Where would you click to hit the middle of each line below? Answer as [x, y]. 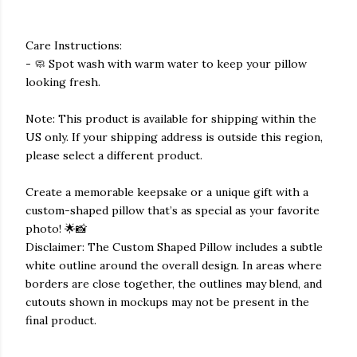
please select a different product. [114, 155]
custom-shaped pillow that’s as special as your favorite [173, 210]
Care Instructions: [74, 45]
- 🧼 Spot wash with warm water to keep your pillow [166, 64]
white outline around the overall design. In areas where [174, 265]
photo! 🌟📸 [56, 229]
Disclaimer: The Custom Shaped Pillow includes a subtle [174, 247]
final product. [61, 320]
